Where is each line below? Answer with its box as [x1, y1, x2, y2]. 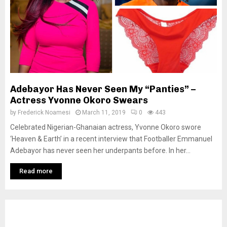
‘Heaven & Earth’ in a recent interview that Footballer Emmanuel [10, 135, 212, 143]
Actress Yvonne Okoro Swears [10, 95, 148, 106]
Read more [19, 167, 53, 175]
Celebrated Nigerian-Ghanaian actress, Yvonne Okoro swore [10, 123, 201, 131]
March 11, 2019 [82, 109, 126, 116]
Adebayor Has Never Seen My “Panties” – [10, 84, 196, 95]
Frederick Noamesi [18, 109, 70, 116]
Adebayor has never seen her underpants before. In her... [10, 146, 191, 155]
